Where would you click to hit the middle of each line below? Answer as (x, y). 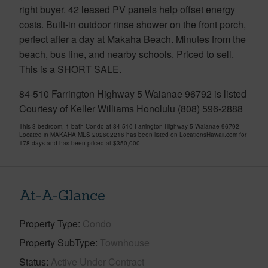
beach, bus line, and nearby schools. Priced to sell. (127, 54)
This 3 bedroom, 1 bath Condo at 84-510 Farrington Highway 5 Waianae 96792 (129, 126)
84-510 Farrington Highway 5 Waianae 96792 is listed (133, 93)
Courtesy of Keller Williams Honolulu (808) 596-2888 (131, 108)
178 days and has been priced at (66, 143)
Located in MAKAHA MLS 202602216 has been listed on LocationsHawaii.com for (133, 134)
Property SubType (57, 242)
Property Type (48, 223)
